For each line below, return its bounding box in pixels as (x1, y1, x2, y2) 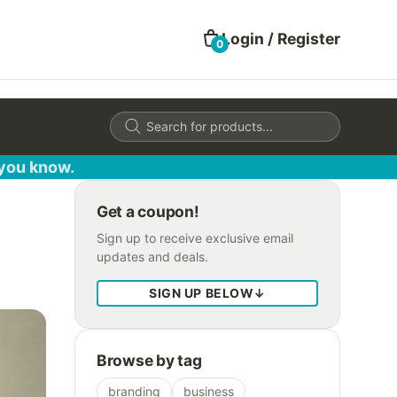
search (109, 121, 148, 136)
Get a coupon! (97, 201, 199, 221)
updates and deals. (97, 248, 208, 264)
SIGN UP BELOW (149, 284, 254, 300)
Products (109, 108, 161, 124)
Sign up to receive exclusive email (97, 230, 293, 245)
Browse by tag (97, 350, 202, 370)
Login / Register (222, 29, 340, 49)
